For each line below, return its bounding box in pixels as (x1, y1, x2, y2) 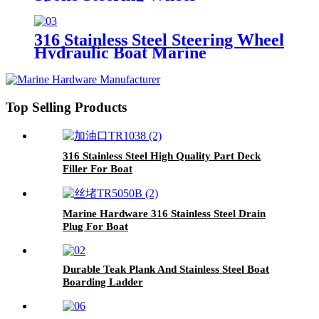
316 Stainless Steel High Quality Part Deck (63, 150, 261, 162)
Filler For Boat (63, 162, 132, 174)
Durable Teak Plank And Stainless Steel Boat (63, 263, 269, 275)
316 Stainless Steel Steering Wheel (34, 31, 284, 50)
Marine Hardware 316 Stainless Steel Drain (63, 207, 266, 219)
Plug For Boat (63, 220, 128, 232)
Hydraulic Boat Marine (34, 43, 206, 63)
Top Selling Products (6, 100, 127, 115)
